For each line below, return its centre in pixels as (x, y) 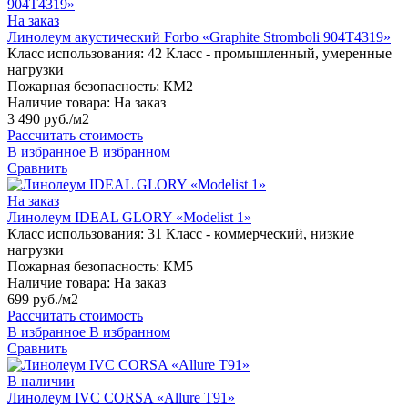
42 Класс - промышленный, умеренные (270, 54)
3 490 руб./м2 (48, 119)
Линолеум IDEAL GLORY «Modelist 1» (129, 218)
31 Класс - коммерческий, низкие (251, 234)
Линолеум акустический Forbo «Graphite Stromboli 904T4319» (199, 37)
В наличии (41, 382)
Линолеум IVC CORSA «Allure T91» (121, 398)
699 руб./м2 (43, 300)
